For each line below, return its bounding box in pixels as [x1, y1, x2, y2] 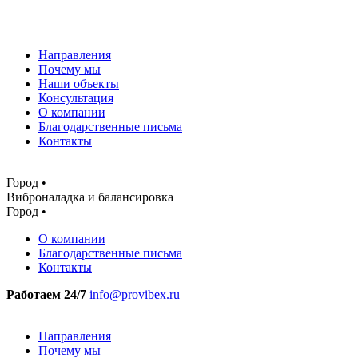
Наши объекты [38, 77, 119, 90]
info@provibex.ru [89, 288, 180, 301]
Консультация [38, 91, 113, 105]
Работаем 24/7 [6, 288, 86, 301]
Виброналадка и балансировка [6, 190, 173, 204]
